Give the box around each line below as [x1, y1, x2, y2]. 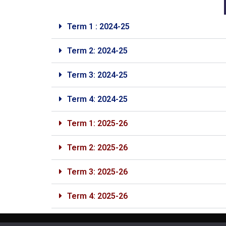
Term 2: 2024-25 [67, 46, 128, 55]
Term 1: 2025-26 [67, 119, 128, 128]
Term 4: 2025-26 [67, 191, 128, 201]
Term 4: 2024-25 [67, 94, 128, 104]
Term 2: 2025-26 [67, 143, 128, 152]
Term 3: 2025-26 [67, 167, 128, 177]
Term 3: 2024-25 [67, 70, 128, 80]
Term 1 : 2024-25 [67, 22, 130, 31]
